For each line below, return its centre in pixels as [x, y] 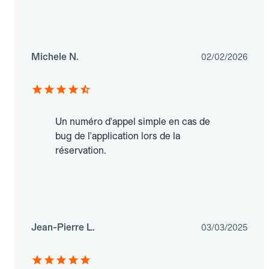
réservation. [80, 151]
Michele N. [55, 57]
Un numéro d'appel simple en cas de [133, 122]
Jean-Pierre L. [63, 228]
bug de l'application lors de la [118, 136]
